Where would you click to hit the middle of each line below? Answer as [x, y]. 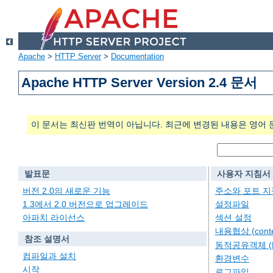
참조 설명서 [47, 239]
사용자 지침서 [243, 174]
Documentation [137, 57]
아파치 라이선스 [54, 218]
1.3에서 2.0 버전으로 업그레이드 [85, 204]
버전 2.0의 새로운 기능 [66, 190]
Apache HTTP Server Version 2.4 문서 [140, 83]
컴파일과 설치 [49, 256]
